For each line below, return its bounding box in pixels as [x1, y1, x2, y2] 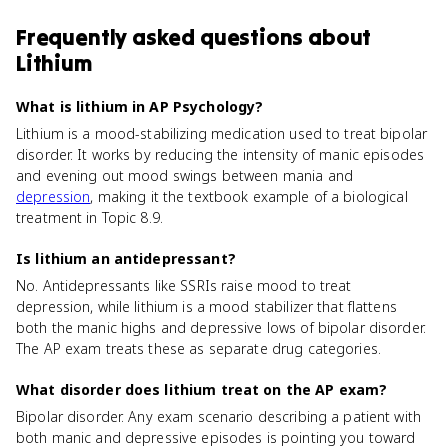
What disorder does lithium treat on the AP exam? [16, 380, 388, 399]
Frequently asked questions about [16, 23, 372, 51]
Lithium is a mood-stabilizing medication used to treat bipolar [16, 124, 428, 143]
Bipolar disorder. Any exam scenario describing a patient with [16, 407, 422, 426]
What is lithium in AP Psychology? [16, 97, 264, 116]
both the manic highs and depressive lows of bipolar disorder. [16, 318, 427, 337]
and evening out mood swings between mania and [16, 166, 353, 185]
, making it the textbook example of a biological [90, 187, 408, 206]
